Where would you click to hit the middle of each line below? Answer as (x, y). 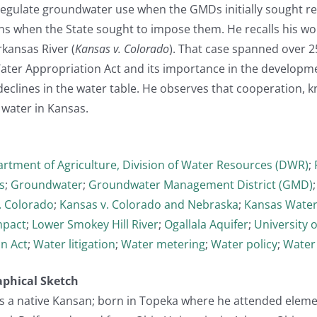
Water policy (244, 244)
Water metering (163, 244)
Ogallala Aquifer (206, 224)
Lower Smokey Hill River (95, 224)
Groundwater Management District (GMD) (201, 184)
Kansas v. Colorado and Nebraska (149, 204)
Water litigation (74, 244)
